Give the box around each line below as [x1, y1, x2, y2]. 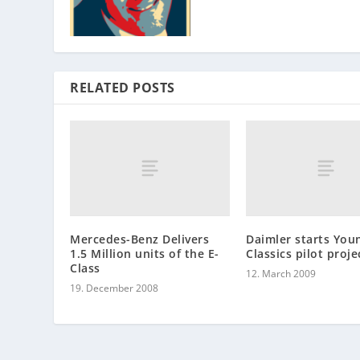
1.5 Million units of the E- [70, 246, 219, 262]
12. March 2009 [246, 267, 316, 281]
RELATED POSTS [70, 78, 175, 96]
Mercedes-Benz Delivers [70, 231, 210, 247]
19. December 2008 [70, 281, 159, 296]
